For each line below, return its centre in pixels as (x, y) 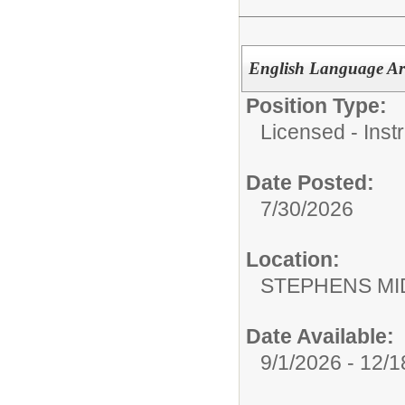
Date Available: (320, 336)
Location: (293, 259)
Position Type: (316, 106)
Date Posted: (310, 183)
